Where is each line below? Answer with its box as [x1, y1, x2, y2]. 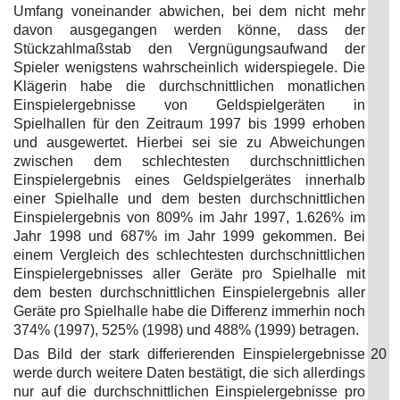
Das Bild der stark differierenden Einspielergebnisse [13, 346, 365, 362]
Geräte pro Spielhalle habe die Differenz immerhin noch [13, 304, 365, 319]
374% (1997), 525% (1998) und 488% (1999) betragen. [13, 322, 359, 337]
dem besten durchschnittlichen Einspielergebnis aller [13, 285, 365, 300]
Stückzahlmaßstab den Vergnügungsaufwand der [13, 41, 365, 56]
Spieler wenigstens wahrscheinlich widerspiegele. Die [13, 60, 365, 75]
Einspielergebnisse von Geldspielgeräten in [13, 97, 365, 112]
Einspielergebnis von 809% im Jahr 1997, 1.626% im [13, 210, 365, 225]
